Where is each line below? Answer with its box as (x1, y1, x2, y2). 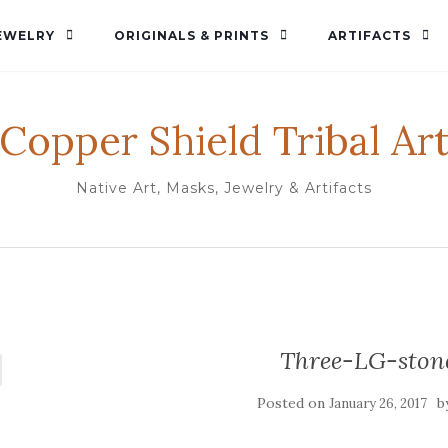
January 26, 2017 (328, 395, 427, 412)
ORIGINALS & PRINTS (113, 28, 269, 43)
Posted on (256, 394, 329, 412)
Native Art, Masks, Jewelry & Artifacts (76, 179, 372, 197)
